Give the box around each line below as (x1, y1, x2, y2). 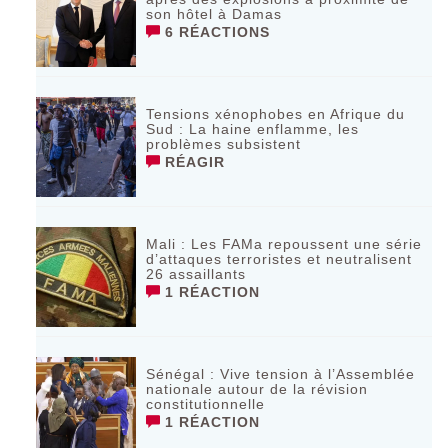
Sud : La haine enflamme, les (146, 121, 360, 138)
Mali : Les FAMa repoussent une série (146, 236, 423, 253)
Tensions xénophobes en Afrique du (146, 106, 406, 123)
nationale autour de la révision (146, 381, 369, 398)
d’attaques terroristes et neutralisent (146, 251, 413, 268)
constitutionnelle (146, 396, 266, 413)
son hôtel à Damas (146, 6, 283, 23)
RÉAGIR (160, 154, 226, 171)
